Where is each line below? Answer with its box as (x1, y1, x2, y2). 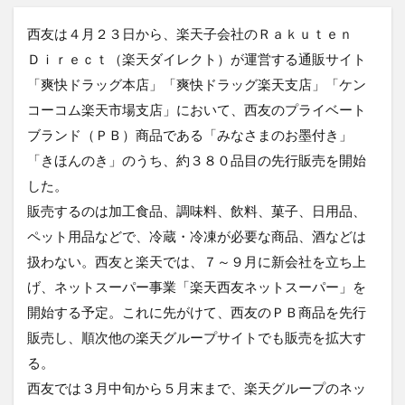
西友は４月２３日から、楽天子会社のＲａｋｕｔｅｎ (27, 24, 366, 42)
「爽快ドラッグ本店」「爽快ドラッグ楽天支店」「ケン (27, 75, 366, 92)
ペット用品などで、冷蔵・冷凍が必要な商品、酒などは (27, 227, 366, 244)
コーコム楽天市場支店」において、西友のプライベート (27, 100, 366, 118)
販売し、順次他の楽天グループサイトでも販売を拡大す (27, 328, 366, 345)
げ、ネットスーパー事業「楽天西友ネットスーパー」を (27, 278, 366, 295)
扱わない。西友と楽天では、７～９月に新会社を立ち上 (27, 252, 366, 269)
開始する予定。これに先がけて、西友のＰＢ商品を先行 (27, 303, 366, 320)
